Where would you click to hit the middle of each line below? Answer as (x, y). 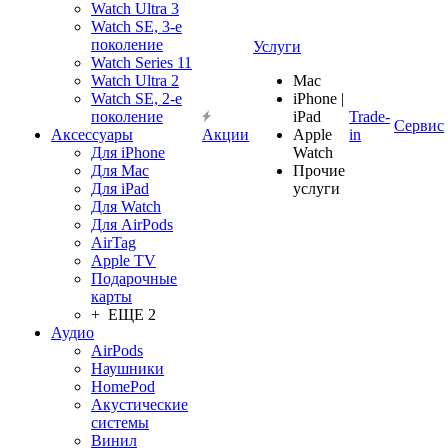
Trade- (369, 116)
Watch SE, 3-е (136, 26)
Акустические (139, 404)
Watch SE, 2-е (136, 98)
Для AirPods (132, 224)
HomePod (123, 386)
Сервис (419, 125)
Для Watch (126, 206)
